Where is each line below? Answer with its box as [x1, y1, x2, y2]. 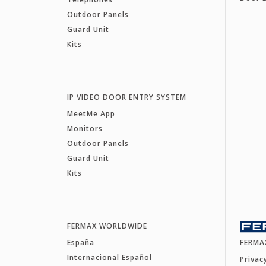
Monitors [66, 123, 103, 134]
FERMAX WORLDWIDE [66, 221, 147, 232]
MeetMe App [66, 109, 115, 119]
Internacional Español [66, 252, 152, 263]
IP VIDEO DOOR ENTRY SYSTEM [66, 92, 186, 103]
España [66, 237, 94, 248]
